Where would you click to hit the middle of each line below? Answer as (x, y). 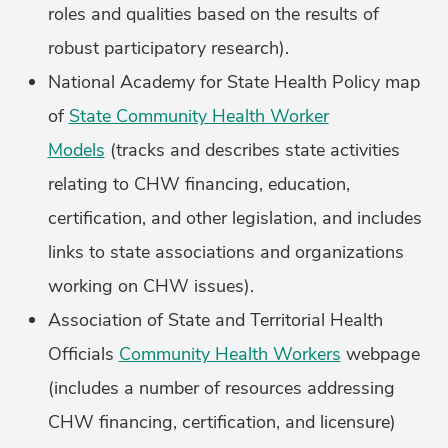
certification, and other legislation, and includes (234, 218)
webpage (380, 354)
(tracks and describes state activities (252, 150)
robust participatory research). (168, 48)
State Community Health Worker (198, 116)
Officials (83, 354)
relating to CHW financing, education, (198, 184)
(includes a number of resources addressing (221, 388)
